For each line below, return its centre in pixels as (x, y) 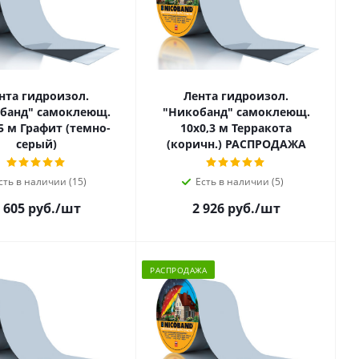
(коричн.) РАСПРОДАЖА (236, 144)
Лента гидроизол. (236, 96)
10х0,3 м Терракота (236, 128)
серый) (36, 144)
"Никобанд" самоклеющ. (236, 112)
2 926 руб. (223, 209)
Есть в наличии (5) (239, 182)
